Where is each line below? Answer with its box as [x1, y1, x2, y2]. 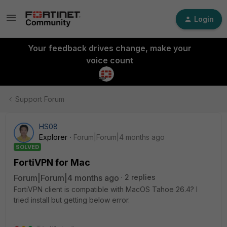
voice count [86, 55, 133, 65]
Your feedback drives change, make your [27, 43, 192, 53]
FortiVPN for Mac [14, 157, 90, 168]
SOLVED [16, 143, 39, 150]
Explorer [39, 133, 67, 141]
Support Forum [15, 95, 64, 103]
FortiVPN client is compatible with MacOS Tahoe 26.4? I [14, 185, 198, 194]
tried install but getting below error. [14, 196, 130, 204]
